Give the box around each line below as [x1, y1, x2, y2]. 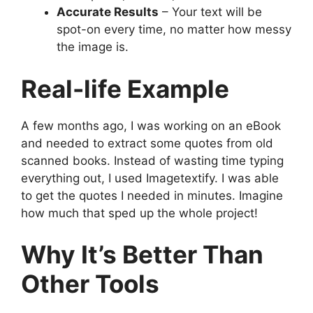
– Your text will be [159, 5, 262, 20]
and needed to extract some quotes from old [21, 136, 273, 150]
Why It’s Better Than [21, 240, 263, 270]
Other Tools [21, 269, 159, 299]
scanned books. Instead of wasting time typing [21, 153, 284, 168]
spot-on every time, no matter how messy [57, 22, 291, 37]
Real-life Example [21, 73, 229, 103]
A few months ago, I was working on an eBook [21, 118, 281, 133]
